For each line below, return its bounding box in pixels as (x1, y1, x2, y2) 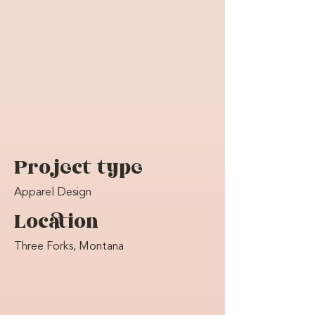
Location (14, 212, 99, 234)
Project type (14, 157, 143, 180)
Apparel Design (14, 187, 91, 199)
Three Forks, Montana (14, 241, 124, 253)
